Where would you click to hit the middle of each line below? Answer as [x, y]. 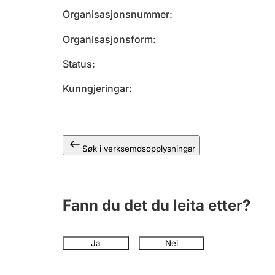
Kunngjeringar [96, 88]
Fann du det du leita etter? [157, 205]
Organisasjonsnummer [116, 14]
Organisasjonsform [108, 39]
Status [77, 64]
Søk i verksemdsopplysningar [139, 149]
